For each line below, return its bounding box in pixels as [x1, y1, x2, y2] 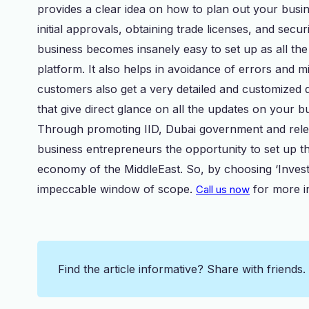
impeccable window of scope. [37, 182, 196, 196]
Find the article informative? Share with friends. [58, 261, 306, 276]
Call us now [196, 183, 250, 196]
